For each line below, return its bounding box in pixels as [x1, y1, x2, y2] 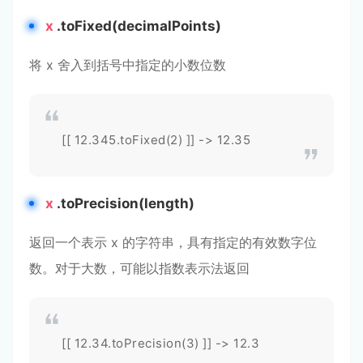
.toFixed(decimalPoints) [53, 18, 221, 34]
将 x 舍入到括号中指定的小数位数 [29, 57, 226, 73]
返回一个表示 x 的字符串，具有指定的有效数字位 [29, 234, 317, 250]
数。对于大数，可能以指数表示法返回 [29, 260, 250, 276]
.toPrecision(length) [53, 195, 194, 211]
